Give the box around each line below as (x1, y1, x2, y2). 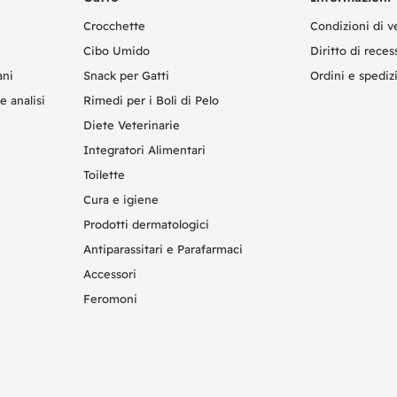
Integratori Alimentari (83, 142, 206, 157)
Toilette (83, 167, 125, 182)
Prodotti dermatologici (83, 216, 209, 231)
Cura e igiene (83, 191, 159, 206)
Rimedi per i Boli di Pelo (83, 92, 219, 107)
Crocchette (83, 18, 145, 33)
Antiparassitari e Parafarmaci (83, 241, 243, 256)
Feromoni (83, 291, 137, 306)
